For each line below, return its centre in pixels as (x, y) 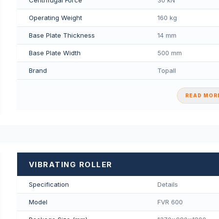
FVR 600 (170, 202)
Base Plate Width (55, 53)
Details (167, 185)
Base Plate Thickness (62, 35)
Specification (49, 185)
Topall (166, 70)
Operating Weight (55, 17)
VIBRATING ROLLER (70, 165)
